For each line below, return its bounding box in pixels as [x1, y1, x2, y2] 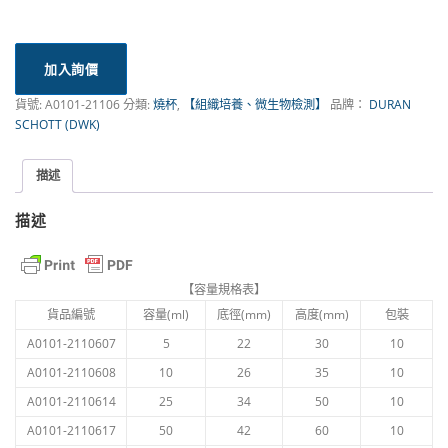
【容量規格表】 [182, 281, 266, 299]
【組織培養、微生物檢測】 [183, 95, 327, 113]
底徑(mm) [217, 306, 271, 324]
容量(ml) [143, 306, 189, 324]
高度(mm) [294, 306, 349, 324]
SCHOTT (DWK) [15, 115, 100, 133]
